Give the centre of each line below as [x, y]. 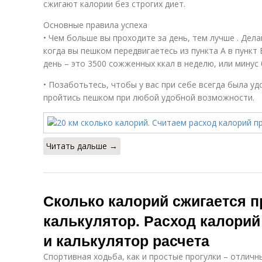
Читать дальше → [82, 146]
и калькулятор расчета [126, 240]
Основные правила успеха [95, 25]
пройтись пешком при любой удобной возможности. [149, 97]
